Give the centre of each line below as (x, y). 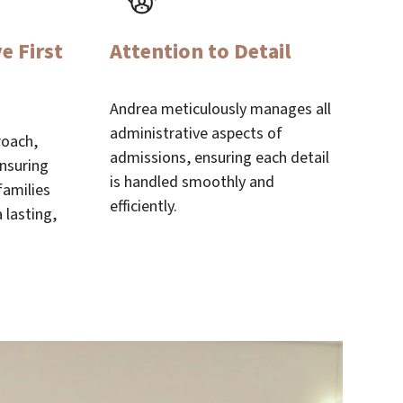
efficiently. (144, 206)
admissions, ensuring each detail (220, 158)
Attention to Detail (201, 52)
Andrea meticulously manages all (221, 109)
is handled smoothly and (193, 182)
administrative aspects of (197, 134)
